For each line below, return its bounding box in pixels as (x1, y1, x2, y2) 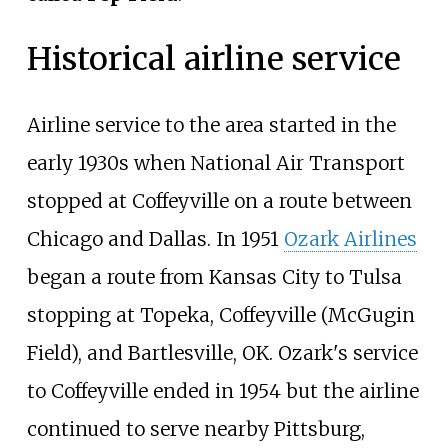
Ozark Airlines (283, 226, 417, 251)
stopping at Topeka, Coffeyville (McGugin (26, 302, 415, 327)
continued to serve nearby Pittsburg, (26, 416, 365, 441)
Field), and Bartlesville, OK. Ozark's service (26, 340, 418, 365)
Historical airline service (26, 39, 401, 80)
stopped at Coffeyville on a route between (26, 188, 412, 213)
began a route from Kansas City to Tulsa (26, 264, 402, 289)
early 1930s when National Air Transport (26, 150, 405, 175)
